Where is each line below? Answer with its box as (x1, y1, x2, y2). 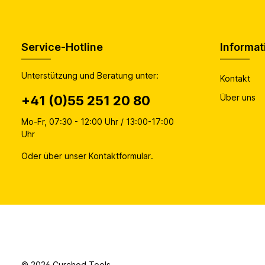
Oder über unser (21, 151, 89, 161)
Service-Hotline (21, 41, 103, 54)
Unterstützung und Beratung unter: (21, 70, 159, 81)
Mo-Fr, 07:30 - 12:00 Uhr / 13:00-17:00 (21, 117, 174, 127)
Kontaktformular (89, 151, 151, 161)
